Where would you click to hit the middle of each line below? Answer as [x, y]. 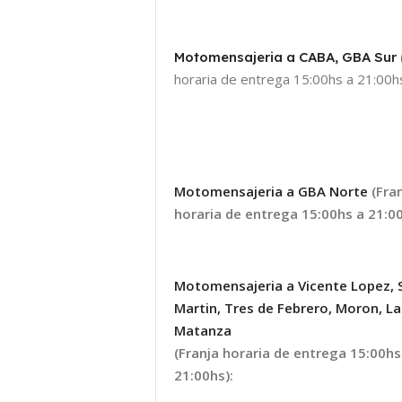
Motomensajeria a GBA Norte [273, 192]
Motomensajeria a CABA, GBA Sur [287, 57]
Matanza [205, 331]
